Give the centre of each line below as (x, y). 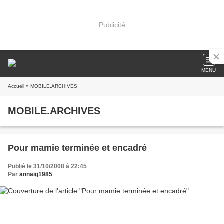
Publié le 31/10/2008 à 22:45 (47, 166)
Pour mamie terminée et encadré (77, 148)
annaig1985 (36, 174)
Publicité (112, 25)
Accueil (16, 86)
